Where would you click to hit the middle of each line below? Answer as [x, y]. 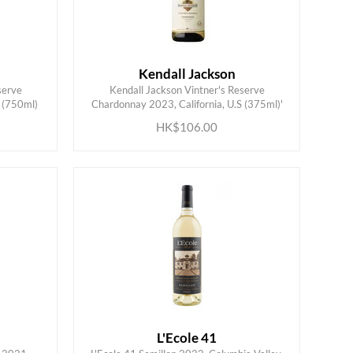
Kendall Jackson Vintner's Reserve [187, 90]
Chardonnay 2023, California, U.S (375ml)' [187, 104]
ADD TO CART [174, 96]
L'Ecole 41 [187, 338]
